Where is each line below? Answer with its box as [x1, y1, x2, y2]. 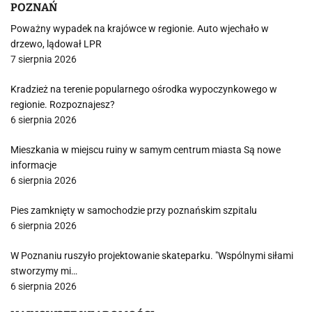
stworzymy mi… [10, 265, 77, 276]
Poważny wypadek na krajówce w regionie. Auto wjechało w [10, 23, 269, 34]
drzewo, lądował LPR [10, 38, 102, 49]
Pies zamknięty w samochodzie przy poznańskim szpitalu [10, 205, 257, 216]
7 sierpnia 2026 [10, 54, 77, 65]
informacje [10, 159, 56, 171]
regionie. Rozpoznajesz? [10, 99, 115, 110]
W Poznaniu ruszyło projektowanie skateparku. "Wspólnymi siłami [10, 250, 293, 261]
